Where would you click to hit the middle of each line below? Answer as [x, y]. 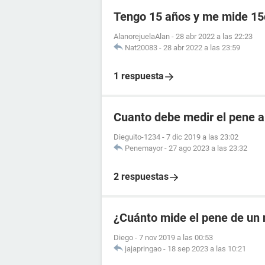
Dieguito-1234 [137, 137]
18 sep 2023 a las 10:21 [207, 249]
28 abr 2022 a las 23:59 [202, 48]
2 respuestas [141, 177]
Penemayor [144, 148]
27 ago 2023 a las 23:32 [208, 148]
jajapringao [143, 249]
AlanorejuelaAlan [142, 36]
